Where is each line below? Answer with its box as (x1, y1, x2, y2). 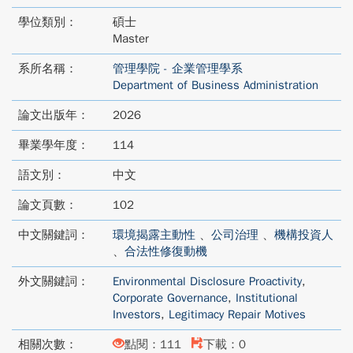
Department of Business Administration (113, 78, 318, 92)
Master (113, 32, 149, 46)
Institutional (236, 291, 298, 305)
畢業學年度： (18, 138, 89, 152)
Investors (113, 307, 161, 321)
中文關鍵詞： (18, 228, 89, 242)
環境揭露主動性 (113, 228, 195, 242)
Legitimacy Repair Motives (169, 307, 306, 321)
